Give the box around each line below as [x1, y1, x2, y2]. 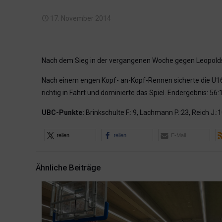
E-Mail [171, 132, 186, 138]
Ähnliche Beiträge [36, 163, 101, 172]
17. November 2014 [50, 14, 111, 22]
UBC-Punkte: [42, 109, 84, 116]
